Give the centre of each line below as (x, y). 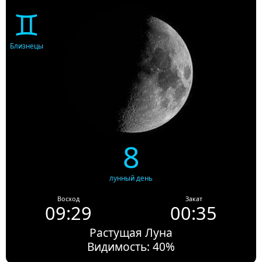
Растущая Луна (131, 233)
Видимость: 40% (131, 247)
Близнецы (27, 46)
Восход (68, 199)
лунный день (131, 178)
